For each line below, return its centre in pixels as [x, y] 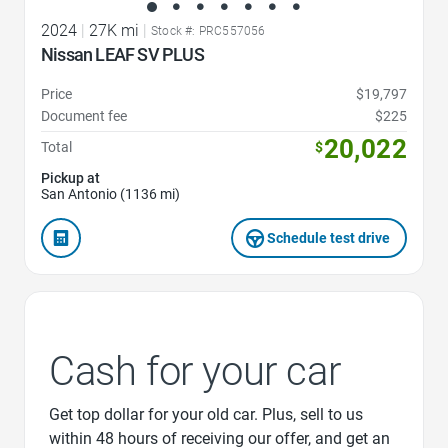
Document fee [84, 116]
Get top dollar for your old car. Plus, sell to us [206, 415]
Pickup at [70, 178]
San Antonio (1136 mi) [110, 194]
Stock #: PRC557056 [208, 31]
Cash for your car [195, 372]
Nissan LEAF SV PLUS [122, 55]
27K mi [114, 31]
